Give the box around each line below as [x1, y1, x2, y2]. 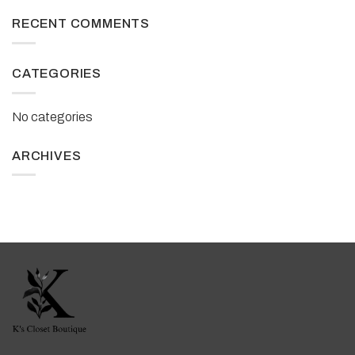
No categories [12, 109, 93, 124]
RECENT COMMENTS [12, 17, 150, 31]
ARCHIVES [12, 148, 82, 162]
